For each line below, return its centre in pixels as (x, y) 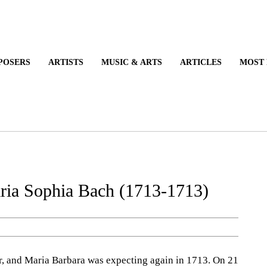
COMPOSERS (54, 62)
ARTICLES (233, 62)
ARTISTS (111, 62)
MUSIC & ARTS (171, 62)
